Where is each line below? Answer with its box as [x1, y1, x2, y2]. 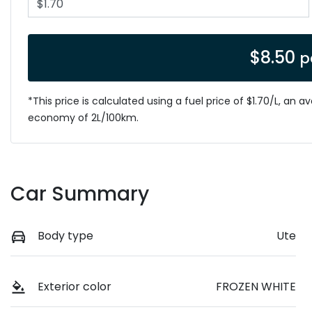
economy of [28, 110, 91, 125]
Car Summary [10, 180, 149, 208]
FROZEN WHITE [216, 278, 296, 295]
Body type [38, 227, 93, 244]
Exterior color [38, 278, 111, 295]
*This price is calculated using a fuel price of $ [28, 93, 252, 108]
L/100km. [97, 110, 139, 125]
